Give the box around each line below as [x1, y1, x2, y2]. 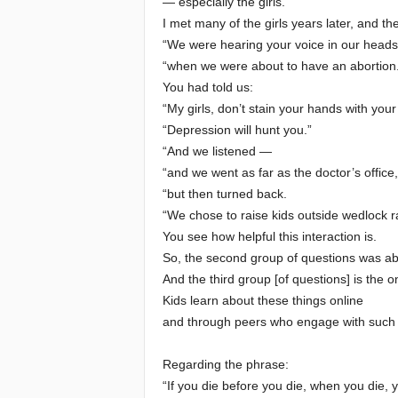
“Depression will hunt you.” [162, 123, 312, 137]
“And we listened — [162, 144, 272, 158]
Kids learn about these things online [162, 293, 363, 307]
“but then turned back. [162, 187, 287, 201]
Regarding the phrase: [162, 357, 289, 371]
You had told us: [162, 80, 253, 94]
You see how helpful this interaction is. [162, 229, 377, 243]
